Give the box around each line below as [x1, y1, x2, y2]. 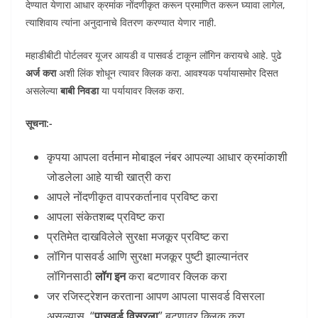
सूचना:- [26, 116, 53, 131]
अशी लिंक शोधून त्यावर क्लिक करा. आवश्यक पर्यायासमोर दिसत [56, 66, 278, 80]
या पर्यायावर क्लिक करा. [99, 84, 185, 98]
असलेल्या [26, 84, 60, 98]
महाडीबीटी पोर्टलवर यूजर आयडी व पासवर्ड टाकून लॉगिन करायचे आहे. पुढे [26, 48, 282, 62]
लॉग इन [95, 268, 126, 285]
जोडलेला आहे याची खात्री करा [47, 169, 171, 185]
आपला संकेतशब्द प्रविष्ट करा [47, 209, 165, 225]
